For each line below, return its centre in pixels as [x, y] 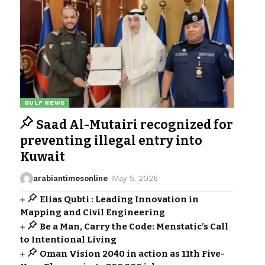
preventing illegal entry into [111, 140]
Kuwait [42, 156]
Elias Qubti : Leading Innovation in [119, 199]
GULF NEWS [45, 102]
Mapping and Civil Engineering [92, 212]
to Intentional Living [68, 239]
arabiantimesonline [70, 178]
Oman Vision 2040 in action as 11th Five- [132, 253]
